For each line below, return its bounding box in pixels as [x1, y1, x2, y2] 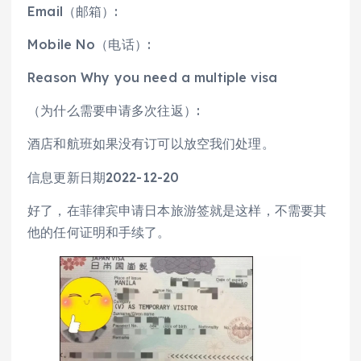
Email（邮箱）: [27, 3, 122, 20]
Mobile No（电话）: [27, 36, 151, 53]
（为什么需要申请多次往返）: [27, 102, 201, 119]
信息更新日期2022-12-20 [27, 168, 180, 185]
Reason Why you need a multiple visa [27, 69, 278, 86]
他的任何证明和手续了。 [27, 223, 171, 240]
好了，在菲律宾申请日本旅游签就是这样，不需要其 [27, 201, 327, 218]
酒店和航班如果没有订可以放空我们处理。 [27, 135, 275, 152]
